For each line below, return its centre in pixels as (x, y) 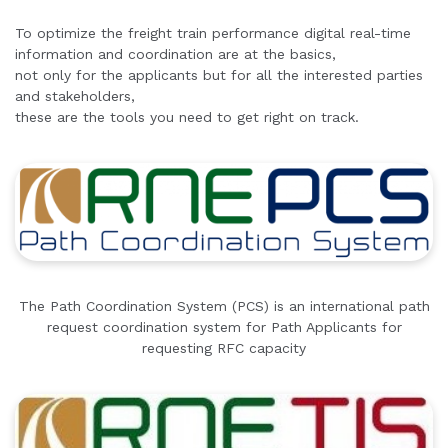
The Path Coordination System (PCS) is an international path (224, 305)
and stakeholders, (75, 96)
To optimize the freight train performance (159, 33)
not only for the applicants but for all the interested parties (219, 75)
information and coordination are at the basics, (175, 54)
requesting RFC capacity (224, 347)
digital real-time (357, 33)
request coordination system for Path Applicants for (224, 326)
